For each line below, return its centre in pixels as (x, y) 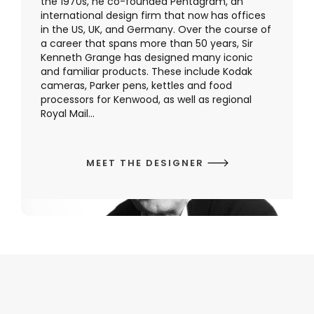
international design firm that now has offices (153, 16)
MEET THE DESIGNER (146, 163)
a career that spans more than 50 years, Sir (147, 44)
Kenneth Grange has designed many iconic (147, 58)
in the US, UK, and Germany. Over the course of (156, 30)
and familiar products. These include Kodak (146, 72)
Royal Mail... (68, 114)
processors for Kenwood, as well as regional (146, 100)
